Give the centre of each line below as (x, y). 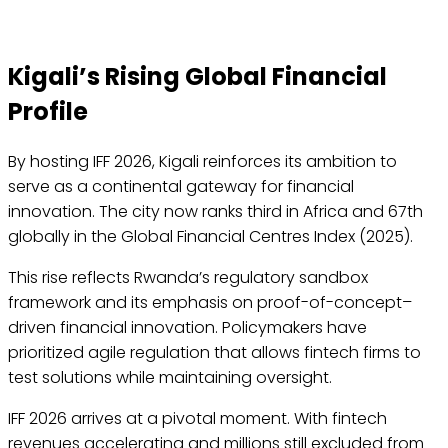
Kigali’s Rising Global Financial (197, 77)
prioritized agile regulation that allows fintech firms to (214, 353)
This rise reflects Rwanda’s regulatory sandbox (188, 278)
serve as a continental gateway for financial (181, 187)
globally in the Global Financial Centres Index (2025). (210, 237)
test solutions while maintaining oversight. (170, 378)
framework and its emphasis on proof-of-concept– (210, 303)
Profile (48, 112)
